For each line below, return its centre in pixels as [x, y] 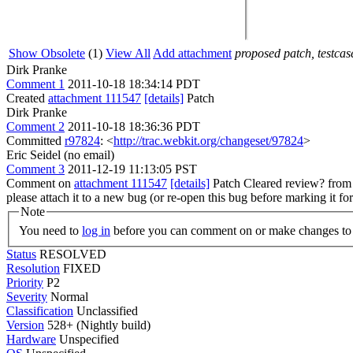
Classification [40, 310]
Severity [27, 296]
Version [25, 325]
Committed [35, 141]
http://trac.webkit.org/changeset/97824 [208, 141]
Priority [25, 282]
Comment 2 [35, 126]
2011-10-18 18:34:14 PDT [134, 84]
